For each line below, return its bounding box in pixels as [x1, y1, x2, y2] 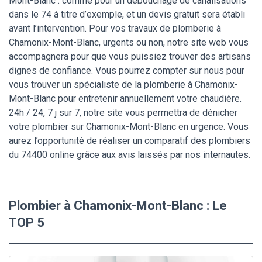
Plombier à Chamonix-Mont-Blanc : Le [9, 198, 227, 213]
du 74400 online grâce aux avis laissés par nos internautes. [9, 149, 250, 161]
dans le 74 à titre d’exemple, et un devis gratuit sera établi [9, 9, 245, 20]
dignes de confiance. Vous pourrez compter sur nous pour [9, 65, 244, 77]
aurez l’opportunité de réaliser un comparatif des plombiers [9, 135, 250, 147]
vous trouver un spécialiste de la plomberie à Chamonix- [9, 79, 238, 91]
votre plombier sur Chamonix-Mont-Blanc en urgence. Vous [9, 121, 249, 133]
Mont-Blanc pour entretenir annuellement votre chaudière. [9, 93, 242, 105]
